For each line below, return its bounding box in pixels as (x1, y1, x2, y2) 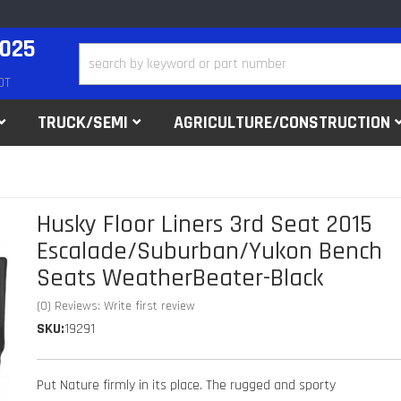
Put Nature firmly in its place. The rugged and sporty (37, 376, 337, 395)
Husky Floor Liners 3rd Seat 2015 (37, 209, 373, 241)
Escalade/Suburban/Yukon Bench (37, 235, 383, 268)
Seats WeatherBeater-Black (37, 262, 324, 294)
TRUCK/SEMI (38, 111, 129, 134)
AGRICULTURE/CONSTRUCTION (174, 111, 391, 134)
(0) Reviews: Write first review (37, 298, 196, 314)
